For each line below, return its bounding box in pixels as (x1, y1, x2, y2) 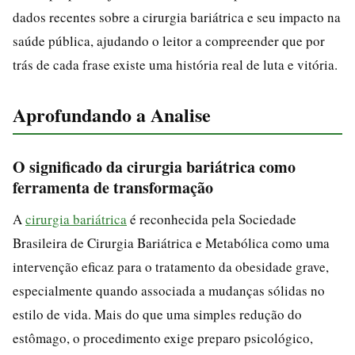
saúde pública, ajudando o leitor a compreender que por (13, 31, 325, 50)
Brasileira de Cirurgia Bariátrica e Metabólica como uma (13, 233, 330, 252)
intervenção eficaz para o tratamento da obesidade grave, (13, 257, 329, 276)
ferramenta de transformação (13, 175, 213, 199)
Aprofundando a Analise (13, 100, 211, 128)
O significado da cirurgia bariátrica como (13, 155, 296, 178)
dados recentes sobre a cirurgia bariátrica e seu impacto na (13, 7, 341, 26)
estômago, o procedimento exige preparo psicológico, (13, 328, 313, 347)
